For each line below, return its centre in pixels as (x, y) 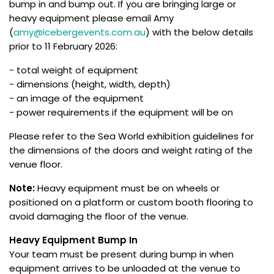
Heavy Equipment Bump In (73, 240)
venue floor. (37, 164)
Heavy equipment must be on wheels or (127, 188)
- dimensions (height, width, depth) (90, 84)
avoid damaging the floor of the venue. (100, 216)
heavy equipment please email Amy (91, 18)
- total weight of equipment (74, 70)
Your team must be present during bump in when (121, 254)
